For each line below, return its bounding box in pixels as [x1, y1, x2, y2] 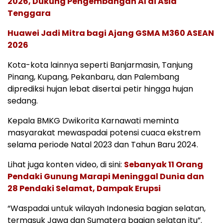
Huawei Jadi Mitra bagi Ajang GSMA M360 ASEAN [7, 27, 214, 39]
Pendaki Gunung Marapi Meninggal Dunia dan [7, 171, 204, 183]
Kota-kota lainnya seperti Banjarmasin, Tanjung [7, 59, 193, 71]
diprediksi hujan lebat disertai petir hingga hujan [7, 83, 193, 95]
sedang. [7, 95, 38, 107]
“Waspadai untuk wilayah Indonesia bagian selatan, [7, 203, 206, 215]
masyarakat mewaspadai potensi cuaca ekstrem [7, 127, 201, 139]
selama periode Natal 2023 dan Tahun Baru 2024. [7, 139, 198, 151]
